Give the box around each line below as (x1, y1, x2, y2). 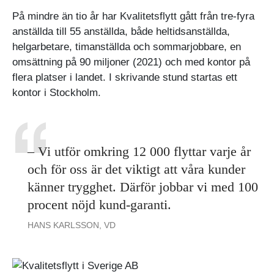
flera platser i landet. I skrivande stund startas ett (12, 71, 237, 83)
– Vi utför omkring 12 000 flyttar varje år (28, 143, 251, 159)
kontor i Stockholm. (12, 86, 101, 98)
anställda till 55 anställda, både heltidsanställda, (12, 25, 230, 37)
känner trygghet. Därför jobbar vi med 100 (28, 179, 258, 194)
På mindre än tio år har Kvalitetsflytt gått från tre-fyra (12, 10, 254, 22)
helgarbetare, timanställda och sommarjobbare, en (12, 40, 241, 53)
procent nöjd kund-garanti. (28, 196, 171, 212)
